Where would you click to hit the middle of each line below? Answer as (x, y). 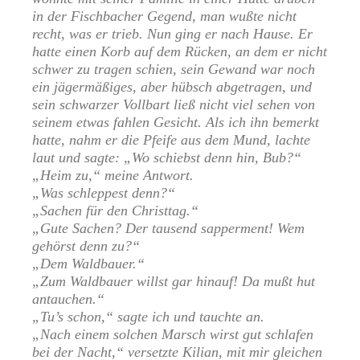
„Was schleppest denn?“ (104, 193)
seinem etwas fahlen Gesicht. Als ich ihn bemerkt (176, 123)
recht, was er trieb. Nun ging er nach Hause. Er (172, 34)
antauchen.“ (68, 299)
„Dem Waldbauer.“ (88, 264)
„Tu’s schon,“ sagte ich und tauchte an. (148, 317)
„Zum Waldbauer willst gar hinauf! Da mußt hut (174, 282)
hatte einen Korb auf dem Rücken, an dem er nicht (180, 52)
